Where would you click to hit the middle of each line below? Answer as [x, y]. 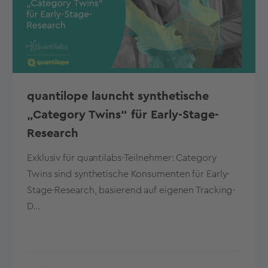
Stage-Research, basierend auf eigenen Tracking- [131, 191]
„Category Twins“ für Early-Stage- [123, 115]
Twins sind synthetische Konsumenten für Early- [129, 174]
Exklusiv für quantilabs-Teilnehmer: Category [122, 158]
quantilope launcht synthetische [118, 97]
